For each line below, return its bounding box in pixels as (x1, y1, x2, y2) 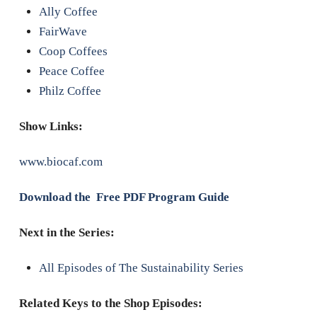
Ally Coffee (38, 5, 98, 19)
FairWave (38, 25, 87, 39)
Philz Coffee (38, 84, 101, 98)
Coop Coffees (38, 45, 108, 59)
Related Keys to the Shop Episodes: (18, 296, 202, 311)
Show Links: (18, 120, 83, 134)
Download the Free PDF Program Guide (18, 190, 229, 204)
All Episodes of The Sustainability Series (38, 261, 246, 275)
